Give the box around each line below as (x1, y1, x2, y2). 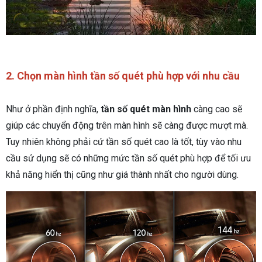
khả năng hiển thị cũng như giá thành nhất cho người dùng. (6, 169, 239, 181)
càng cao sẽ (191, 104, 242, 115)
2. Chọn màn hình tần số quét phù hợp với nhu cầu (6, 70, 240, 82)
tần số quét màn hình (101, 104, 191, 115)
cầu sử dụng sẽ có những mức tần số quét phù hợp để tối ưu (6, 153, 251, 164)
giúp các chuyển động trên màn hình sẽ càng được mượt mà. (6, 120, 248, 132)
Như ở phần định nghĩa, (6, 104, 101, 115)
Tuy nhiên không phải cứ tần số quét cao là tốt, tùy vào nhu (6, 136, 242, 148)
